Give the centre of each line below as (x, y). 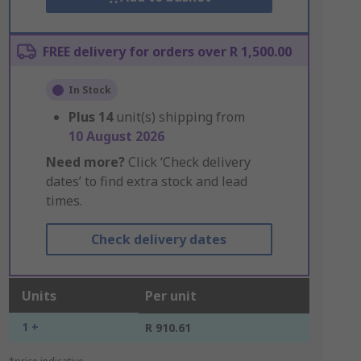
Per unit (170, 296)
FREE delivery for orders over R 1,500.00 (167, 52)
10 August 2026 (116, 136)
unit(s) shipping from (180, 117)
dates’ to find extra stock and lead (146, 181)
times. (64, 201)
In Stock (89, 90)
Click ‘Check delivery (187, 162)
